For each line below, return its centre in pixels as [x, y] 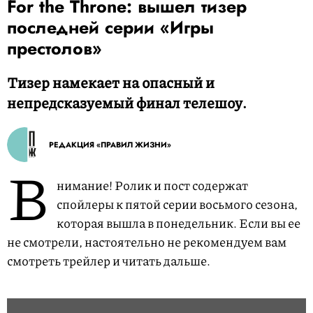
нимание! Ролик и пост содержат [152, 185]
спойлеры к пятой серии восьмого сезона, [177, 204]
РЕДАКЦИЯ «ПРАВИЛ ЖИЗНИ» [110, 145]
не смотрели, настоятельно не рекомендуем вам [147, 242]
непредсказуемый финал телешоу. [127, 103]
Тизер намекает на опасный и [111, 82]
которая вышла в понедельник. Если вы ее [179, 223]
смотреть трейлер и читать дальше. [109, 261]
